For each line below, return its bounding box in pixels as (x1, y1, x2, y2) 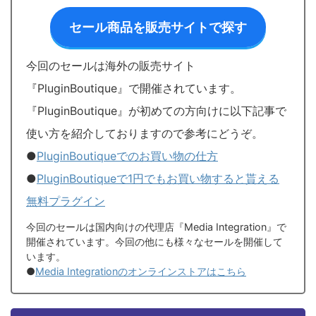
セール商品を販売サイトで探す (69, 19, 247, 35)
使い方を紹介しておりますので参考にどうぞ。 (26, 126, 263, 140)
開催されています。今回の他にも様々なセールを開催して (26, 235, 283, 248)
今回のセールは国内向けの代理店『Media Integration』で (26, 220, 286, 233)
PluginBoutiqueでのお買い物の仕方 (37, 148, 218, 163)
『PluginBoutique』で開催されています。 (26, 80, 241, 95)
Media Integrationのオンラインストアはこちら (35, 265, 246, 277)
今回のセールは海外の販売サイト (26, 58, 195, 73)
